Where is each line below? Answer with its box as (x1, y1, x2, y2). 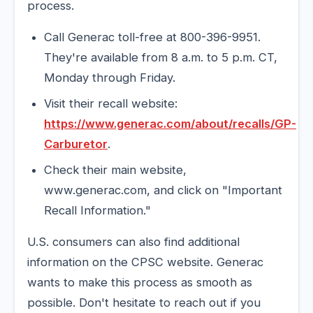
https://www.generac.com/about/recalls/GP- (44, 117, 296, 131)
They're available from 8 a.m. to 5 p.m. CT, (44, 50, 277, 65)
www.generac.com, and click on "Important (44, 183, 282, 198)
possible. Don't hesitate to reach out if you (27, 296, 261, 310)
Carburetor (44, 137, 108, 152)
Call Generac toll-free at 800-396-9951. (44, 30, 261, 45)
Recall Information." (44, 203, 151, 218)
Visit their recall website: (44, 96, 177, 111)
